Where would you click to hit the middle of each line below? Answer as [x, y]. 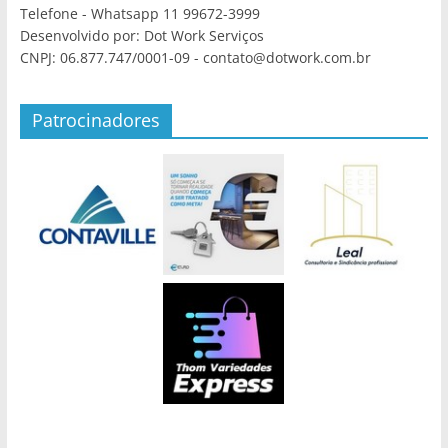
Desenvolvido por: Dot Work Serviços [141, 36]
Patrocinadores [95, 120]
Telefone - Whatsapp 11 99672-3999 [139, 14]
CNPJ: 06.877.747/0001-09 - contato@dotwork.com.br [195, 58]
